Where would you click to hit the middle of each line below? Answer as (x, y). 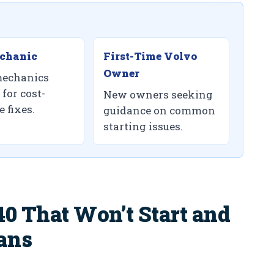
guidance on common (160, 111)
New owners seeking (158, 95)
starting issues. (143, 127)
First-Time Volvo (150, 56)
